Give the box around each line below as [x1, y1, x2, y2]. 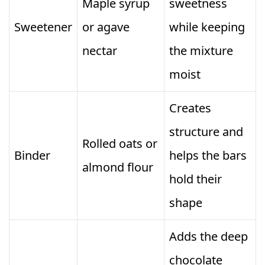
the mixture [169, 43, 233, 59]
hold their [169, 171, 222, 188]
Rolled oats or [82, 135, 157, 152]
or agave [82, 19, 130, 35]
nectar [82, 43, 117, 59]
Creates [169, 100, 211, 117]
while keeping [169, 19, 245, 35]
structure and [169, 124, 243, 140]
